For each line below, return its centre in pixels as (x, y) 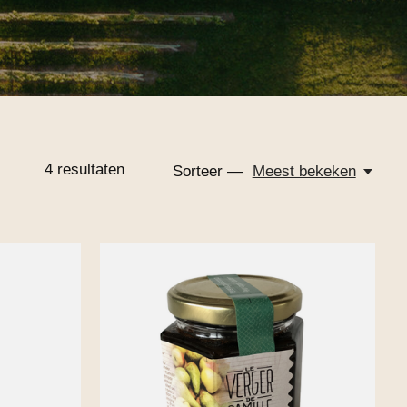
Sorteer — (208, 171)
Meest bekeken (304, 171)
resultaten (88, 169)
